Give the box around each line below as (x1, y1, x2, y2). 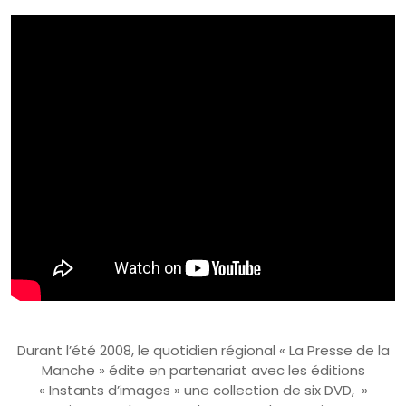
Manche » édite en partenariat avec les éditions (41, 360, 365, 380)
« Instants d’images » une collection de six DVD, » (38, 380, 368, 400)
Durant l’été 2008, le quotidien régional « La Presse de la (16, 340, 390, 360)
